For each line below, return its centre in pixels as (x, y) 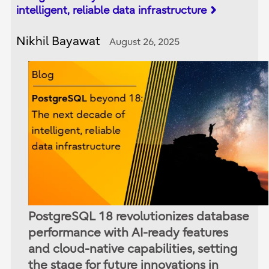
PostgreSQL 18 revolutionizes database (139, 216)
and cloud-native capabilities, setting (133, 249)
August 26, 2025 (145, 42)
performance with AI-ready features (128, 232)
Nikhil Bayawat (59, 41)
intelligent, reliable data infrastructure (112, 10)
